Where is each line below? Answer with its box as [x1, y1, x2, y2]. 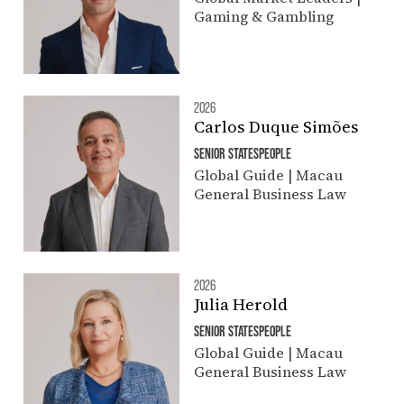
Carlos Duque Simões [193, 115, 359, 138]
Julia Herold [193, 292, 288, 316]
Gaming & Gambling [193, 5, 334, 26]
